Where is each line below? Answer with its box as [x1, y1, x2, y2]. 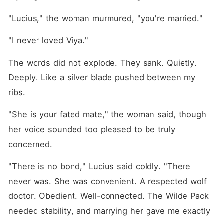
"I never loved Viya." [8, 36, 88, 45]
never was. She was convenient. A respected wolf [8, 176, 207, 186]
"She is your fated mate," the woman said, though [8, 110, 206, 119]
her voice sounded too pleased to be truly [8, 124, 175, 134]
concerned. [8, 139, 52, 149]
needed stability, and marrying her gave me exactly [8, 206, 210, 216]
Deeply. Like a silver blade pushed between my [8, 73, 195, 82]
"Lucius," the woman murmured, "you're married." [8, 13, 203, 23]
